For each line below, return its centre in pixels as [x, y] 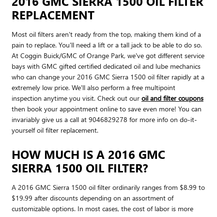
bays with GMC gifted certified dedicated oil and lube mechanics [106, 66]
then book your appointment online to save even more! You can [107, 108]
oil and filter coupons [172, 98]
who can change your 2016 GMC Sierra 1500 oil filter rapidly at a [108, 77]
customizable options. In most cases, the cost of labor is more [102, 208]
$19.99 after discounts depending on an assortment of [93, 198]
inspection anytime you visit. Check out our [77, 98]
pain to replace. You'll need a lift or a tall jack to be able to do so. [107, 45]
